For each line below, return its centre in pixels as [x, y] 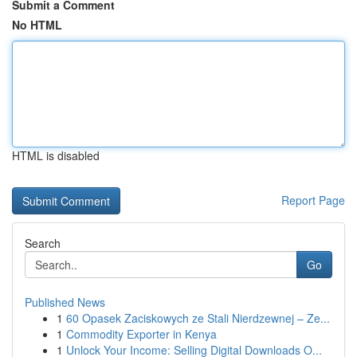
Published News [65, 302]
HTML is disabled [56, 155]
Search [43, 243]
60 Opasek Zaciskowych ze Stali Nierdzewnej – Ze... [198, 318]
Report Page [313, 200]
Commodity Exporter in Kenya [141, 334]
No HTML [37, 25]
